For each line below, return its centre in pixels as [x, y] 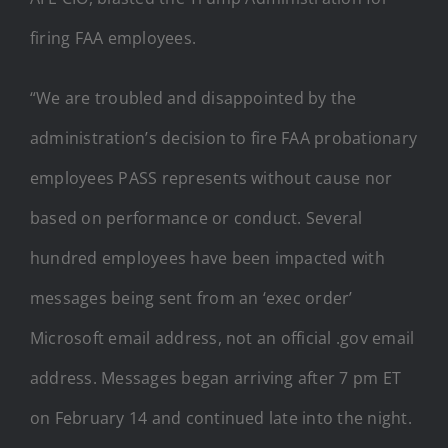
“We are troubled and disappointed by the [193, 97]
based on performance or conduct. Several [196, 217]
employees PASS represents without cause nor [211, 177]
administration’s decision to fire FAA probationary [223, 137]
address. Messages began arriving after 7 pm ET [216, 377]
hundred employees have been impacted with [207, 257]
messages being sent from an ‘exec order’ [191, 297]
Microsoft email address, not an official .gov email [222, 337]
